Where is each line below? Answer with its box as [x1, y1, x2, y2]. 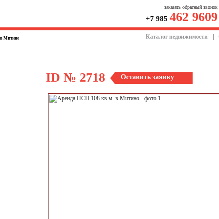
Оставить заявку [121, 73, 174, 81]
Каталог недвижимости [146, 33, 208, 40]
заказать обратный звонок [164, 4, 218, 10]
